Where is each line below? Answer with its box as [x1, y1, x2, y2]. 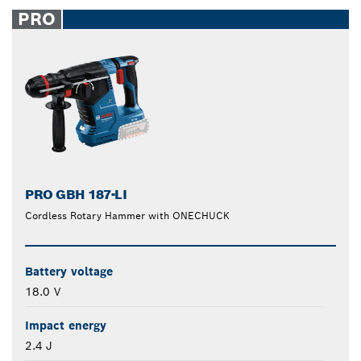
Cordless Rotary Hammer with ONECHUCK [25, 210, 230, 222]
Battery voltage [25, 264, 113, 280]
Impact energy [25, 318, 106, 334]
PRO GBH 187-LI [25, 186, 127, 204]
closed [187, 7, 224, 22]
